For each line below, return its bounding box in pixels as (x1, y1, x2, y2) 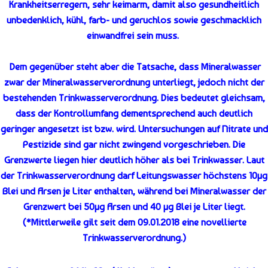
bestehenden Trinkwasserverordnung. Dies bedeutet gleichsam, (3, 92, 265, 104)
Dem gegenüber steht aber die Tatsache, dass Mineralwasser (7, 61, 261, 73)
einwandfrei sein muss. (87, 30, 181, 42)
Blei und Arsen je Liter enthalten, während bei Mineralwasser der (2, 185, 266, 197)
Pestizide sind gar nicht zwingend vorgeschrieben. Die (23, 139, 245, 151)
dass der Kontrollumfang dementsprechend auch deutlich (16, 108, 252, 120)
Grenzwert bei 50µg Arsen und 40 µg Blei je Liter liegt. (23, 201, 245, 213)
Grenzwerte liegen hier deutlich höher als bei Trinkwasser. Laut (4, 154, 264, 166)
